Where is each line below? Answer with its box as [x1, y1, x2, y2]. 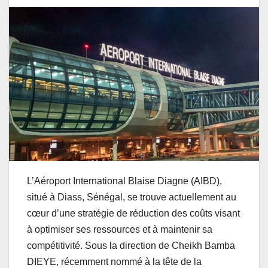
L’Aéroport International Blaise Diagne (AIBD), [27, 176, 222, 187]
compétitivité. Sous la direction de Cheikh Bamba [27, 240, 235, 251]
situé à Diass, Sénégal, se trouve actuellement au [27, 192, 236, 203]
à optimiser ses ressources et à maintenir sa [27, 224, 212, 235]
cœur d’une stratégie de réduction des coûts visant [27, 208, 240, 219]
